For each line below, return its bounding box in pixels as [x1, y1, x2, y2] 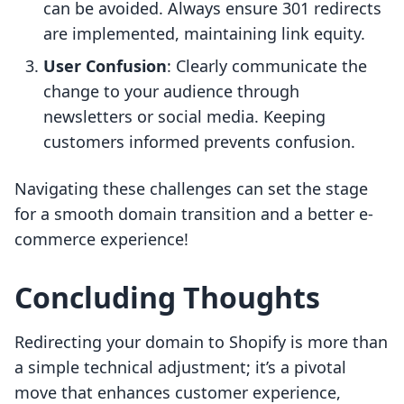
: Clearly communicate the [167, 55, 367, 78]
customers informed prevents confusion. [43, 131, 355, 153]
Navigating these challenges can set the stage [14, 178, 368, 200]
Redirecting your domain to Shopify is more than [14, 331, 388, 353]
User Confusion [43, 55, 167, 78]
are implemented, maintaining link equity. [43, 23, 365, 45]
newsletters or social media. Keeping [43, 106, 326, 128]
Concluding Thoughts [14, 278, 320, 317]
